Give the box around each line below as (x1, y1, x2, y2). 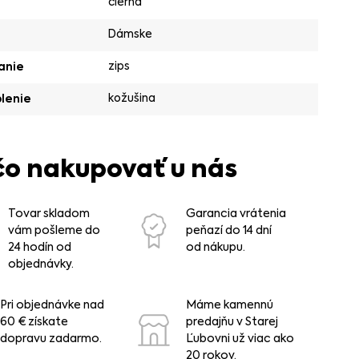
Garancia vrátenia (185, 206, 286, 221)
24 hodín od (8, 240, 72, 255)
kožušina (108, 91, 156, 106)
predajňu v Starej (185, 314, 278, 329)
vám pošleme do (8, 223, 101, 238)
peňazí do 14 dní (185, 223, 272, 238)
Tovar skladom (8, 206, 91, 221)
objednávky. (8, 256, 75, 272)
